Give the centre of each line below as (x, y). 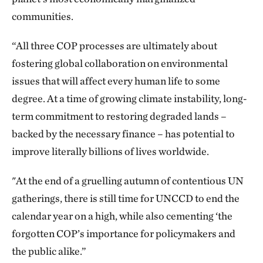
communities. (43, 16)
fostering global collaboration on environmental (120, 63)
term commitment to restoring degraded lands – (119, 116)
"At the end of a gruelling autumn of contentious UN (128, 181)
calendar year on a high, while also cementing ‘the (122, 216)
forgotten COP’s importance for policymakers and (124, 233)
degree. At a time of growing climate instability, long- (129, 98)
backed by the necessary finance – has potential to (123, 134)
